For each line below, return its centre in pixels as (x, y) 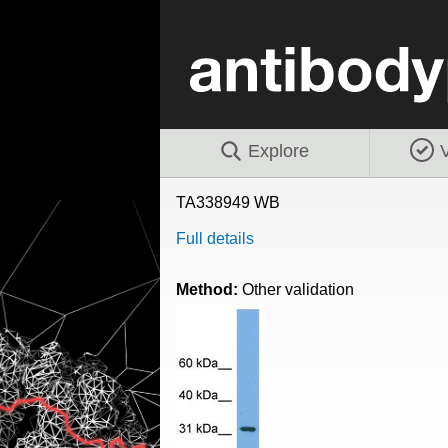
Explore (278, 150)
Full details (214, 238)
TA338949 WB (227, 202)
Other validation (297, 289)
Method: (208, 289)
